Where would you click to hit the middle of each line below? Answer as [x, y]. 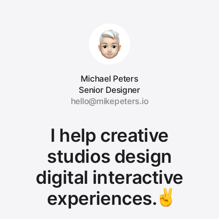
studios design [109, 156]
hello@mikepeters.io [109, 101]
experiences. [102, 198]
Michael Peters [109, 79]
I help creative [109, 135]
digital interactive [109, 177]
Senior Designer [109, 90]
